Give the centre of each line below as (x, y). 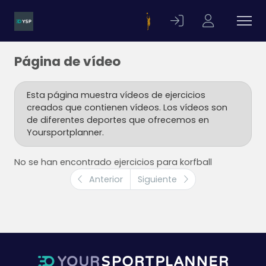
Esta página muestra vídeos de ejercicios (116, 95)
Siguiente (159, 179)
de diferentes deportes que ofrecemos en (118, 120)
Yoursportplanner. (65, 132)
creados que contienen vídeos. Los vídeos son (127, 107)
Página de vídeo (67, 61)
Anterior (105, 179)
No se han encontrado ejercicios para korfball (113, 162)
